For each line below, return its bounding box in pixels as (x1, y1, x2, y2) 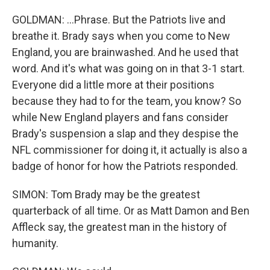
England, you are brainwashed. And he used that (12, 46, 239, 58)
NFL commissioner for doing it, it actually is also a (12, 143, 247, 156)
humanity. (12, 237, 58, 250)
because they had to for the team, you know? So (12, 95, 241, 107)
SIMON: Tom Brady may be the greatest (12, 188, 200, 201)
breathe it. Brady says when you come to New (12, 30, 230, 42)
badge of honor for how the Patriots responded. (12, 160, 238, 172)
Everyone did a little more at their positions (12, 78, 215, 91)
